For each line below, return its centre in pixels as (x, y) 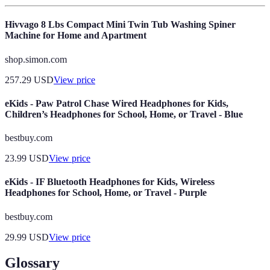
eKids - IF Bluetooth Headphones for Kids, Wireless (110, 182)
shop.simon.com (36, 59)
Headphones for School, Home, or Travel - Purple (106, 193)
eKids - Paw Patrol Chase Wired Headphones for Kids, (117, 103)
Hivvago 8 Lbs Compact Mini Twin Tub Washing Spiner (120, 25)
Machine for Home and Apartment (76, 36)
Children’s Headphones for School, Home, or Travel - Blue (124, 114)
